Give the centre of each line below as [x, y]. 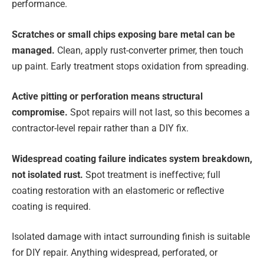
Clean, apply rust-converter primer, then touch [150, 50]
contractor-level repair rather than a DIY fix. [100, 128]
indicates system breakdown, [190, 159]
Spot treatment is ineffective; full [152, 174]
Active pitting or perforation [70, 97]
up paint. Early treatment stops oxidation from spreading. [130, 66]
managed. [34, 50]
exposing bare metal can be [176, 34]
